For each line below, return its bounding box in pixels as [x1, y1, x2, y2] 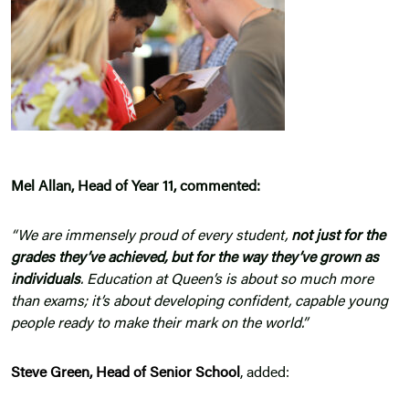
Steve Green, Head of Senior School [11, 366, 240, 382]
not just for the [291, 229, 385, 245]
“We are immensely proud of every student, [11, 229, 291, 245]
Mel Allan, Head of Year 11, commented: [11, 180, 260, 195]
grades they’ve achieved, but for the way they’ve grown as [11, 251, 379, 267]
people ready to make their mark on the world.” [11, 317, 308, 332]
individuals [11, 273, 80, 288]
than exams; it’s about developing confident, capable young [11, 295, 388, 310]
